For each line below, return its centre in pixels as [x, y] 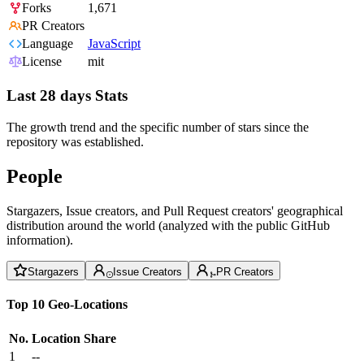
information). [40, 240]
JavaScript [114, 44]
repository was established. [75, 141]
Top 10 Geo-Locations [67, 304]
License [42, 62]
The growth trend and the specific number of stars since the [158, 127]
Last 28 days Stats [67, 96]
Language [48, 44]
